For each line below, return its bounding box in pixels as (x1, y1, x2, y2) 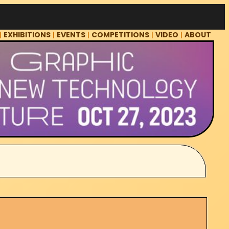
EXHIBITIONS (4, 30, 51, 40)
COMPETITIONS (91, 30, 150, 40)
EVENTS (57, 30, 86, 40)
